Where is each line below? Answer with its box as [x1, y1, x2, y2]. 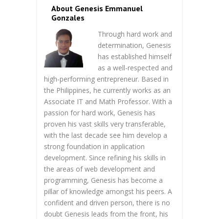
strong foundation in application [44, 141, 145, 151]
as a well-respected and [98, 63, 173, 72]
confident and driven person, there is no [44, 197, 170, 207]
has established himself [98, 51, 172, 61]
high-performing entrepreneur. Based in [44, 74, 169, 84]
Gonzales [51, 12, 85, 22]
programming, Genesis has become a [44, 175, 163, 185]
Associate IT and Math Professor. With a [44, 96, 172, 106]
